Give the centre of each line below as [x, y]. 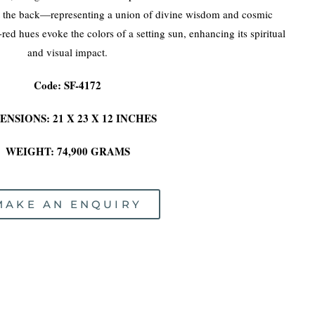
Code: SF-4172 [67, 85]
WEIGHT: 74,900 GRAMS [67, 152]
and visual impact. [67, 52]
